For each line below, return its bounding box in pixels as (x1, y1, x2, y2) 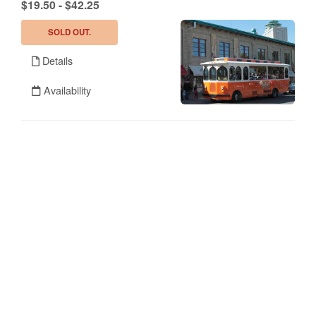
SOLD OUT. (48, 25, 92, 38)
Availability (41, 82, 91, 97)
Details (39, 52, 73, 68)
